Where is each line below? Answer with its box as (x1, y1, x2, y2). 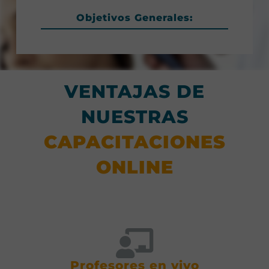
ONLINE (95, 156, 174, 179)
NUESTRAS (80, 106, 189, 128)
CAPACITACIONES (43, 131, 226, 154)
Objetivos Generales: (76, 11, 193, 24)
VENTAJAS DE (64, 80, 205, 103)
